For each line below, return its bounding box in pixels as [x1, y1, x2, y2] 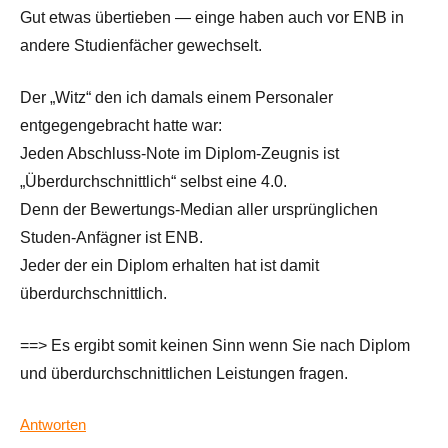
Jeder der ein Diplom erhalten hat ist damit [20, 257, 319, 275]
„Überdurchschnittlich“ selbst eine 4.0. [20, 173, 287, 191]
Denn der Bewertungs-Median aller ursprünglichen [20, 201, 378, 219]
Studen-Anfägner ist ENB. [20, 229, 203, 247]
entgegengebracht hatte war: [20, 117, 222, 135]
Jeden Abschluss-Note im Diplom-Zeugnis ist [20, 145, 339, 163]
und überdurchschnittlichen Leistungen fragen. [20, 365, 348, 383]
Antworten [20, 416, 86, 434]
